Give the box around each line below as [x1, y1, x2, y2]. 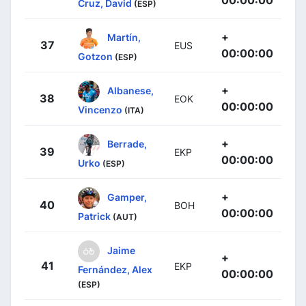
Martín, [107, 31, 141, 43]
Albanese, [107, 84, 154, 96]
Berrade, [107, 137, 147, 150]
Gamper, [107, 191, 147, 203]
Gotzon [78, 50, 113, 62]
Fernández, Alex [78, 263, 152, 275]
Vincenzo [78, 103, 122, 115]
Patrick [78, 210, 111, 222]
